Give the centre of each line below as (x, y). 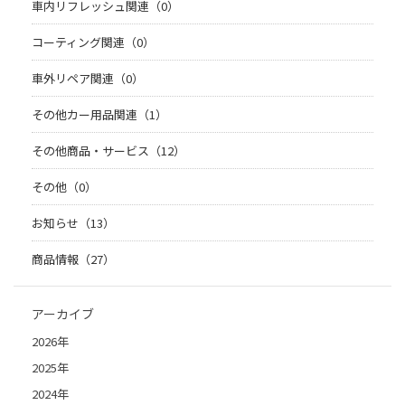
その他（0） (64, 187)
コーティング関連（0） (93, 42)
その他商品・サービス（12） (108, 151)
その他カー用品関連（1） (99, 115)
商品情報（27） (73, 259)
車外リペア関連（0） (88, 79)
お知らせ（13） (73, 223)
